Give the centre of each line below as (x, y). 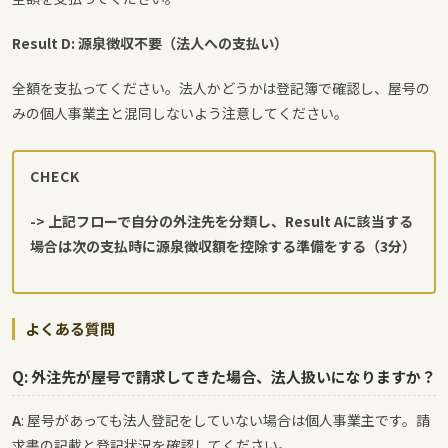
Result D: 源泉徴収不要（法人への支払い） (150, 42)
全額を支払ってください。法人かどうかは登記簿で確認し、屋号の (221, 87)
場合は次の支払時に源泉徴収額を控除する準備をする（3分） (223, 246)
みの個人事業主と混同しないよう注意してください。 (180, 112)
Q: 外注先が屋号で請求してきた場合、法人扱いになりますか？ (224, 377)
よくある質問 (70, 329)
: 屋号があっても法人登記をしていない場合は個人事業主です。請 (225, 420)
